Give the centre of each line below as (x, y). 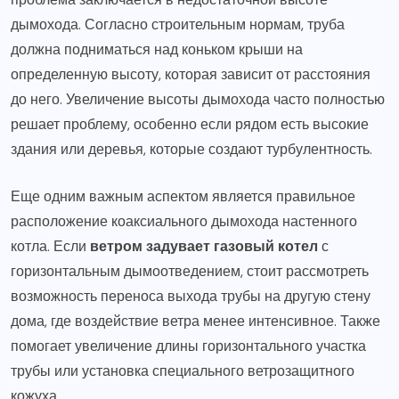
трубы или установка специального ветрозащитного (183, 370)
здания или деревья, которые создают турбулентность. (191, 149)
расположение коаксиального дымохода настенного (184, 221)
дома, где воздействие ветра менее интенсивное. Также (195, 321)
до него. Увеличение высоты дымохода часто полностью (198, 99)
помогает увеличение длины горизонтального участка (188, 346)
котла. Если (50, 246)
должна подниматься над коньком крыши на (157, 49)
